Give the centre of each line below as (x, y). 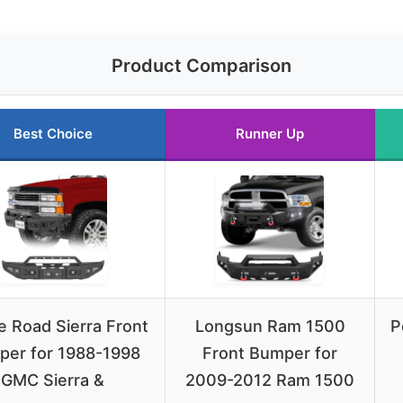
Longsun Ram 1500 (270, 326)
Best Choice (53, 133)
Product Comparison (201, 65)
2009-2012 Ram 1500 (270, 380)
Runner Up (270, 133)
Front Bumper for (270, 353)
